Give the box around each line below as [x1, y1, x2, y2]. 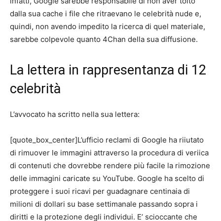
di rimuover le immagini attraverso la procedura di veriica [10, 148, 209, 158]
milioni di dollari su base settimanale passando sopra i [10, 199, 198, 209]
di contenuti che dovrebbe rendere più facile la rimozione [10, 161, 210, 171]
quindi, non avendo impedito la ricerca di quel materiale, [10, 22, 205, 32]
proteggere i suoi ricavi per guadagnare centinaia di [10, 186, 190, 196]
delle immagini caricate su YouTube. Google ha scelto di [10, 174, 204, 184]
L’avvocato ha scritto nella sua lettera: [10, 110, 140, 119]
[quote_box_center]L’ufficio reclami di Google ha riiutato [10, 135, 204, 145]
